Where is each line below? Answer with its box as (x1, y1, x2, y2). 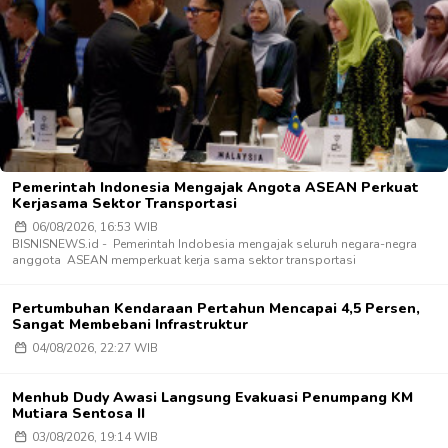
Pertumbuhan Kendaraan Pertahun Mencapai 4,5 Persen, (12, 298, 420, 318)
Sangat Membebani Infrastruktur (12, 314, 248, 334)
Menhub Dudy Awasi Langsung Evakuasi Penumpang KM (12, 387, 413, 407)
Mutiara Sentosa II (12, 403, 145, 423)
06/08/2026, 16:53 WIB (28, 218, 158, 235)
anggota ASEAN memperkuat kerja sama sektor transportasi (12, 251, 356, 268)
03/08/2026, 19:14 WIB (28, 428, 158, 445)
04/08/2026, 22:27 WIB (28, 339, 158, 356)
